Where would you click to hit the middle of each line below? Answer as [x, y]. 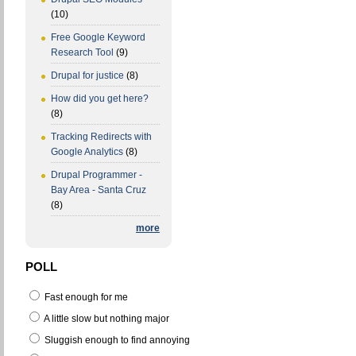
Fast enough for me [85, 298]
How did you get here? [100, 99]
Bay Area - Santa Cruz [99, 190]
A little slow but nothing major [106, 318]
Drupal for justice [87, 76]
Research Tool [82, 53]
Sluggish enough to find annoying [116, 340]
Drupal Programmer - [97, 175]
